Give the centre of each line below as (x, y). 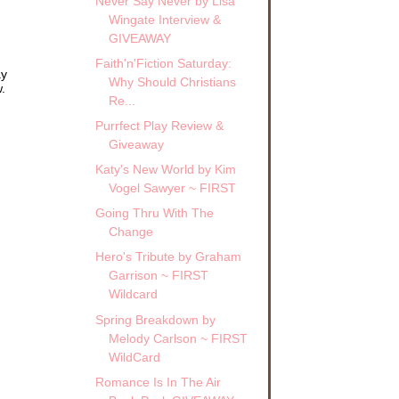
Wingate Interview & (164, 19)
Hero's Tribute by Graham (168, 257)
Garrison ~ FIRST (158, 276)
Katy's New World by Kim (165, 170)
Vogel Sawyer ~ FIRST (172, 188)
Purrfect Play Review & (159, 126)
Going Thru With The (154, 213)
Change (130, 232)
